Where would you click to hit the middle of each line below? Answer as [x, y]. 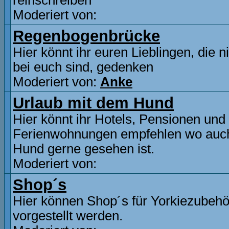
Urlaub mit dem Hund [93, 103]
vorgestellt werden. [68, 216]
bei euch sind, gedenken [83, 67]
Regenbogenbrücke [86, 36]
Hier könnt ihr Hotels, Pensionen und [119, 119]
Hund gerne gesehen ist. [84, 149]
